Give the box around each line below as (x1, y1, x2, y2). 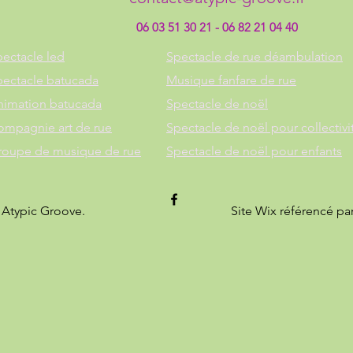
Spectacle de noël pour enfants (166, 143, 342, 158)
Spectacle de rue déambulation (166, 49, 343, 64)
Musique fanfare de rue (166, 72, 296, 87)
